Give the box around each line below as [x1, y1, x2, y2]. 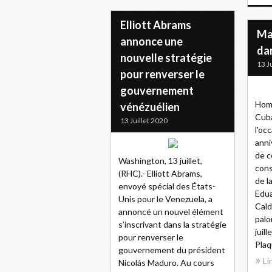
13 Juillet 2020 [120, 116, 168, 125]
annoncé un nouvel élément [118, 206, 223, 217]
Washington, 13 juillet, [118, 155, 202, 166]
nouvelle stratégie [120, 51, 212, 64]
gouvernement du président [118, 245, 225, 255]
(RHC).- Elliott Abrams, [118, 168, 202, 178]
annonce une [120, 35, 183, 48]
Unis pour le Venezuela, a [118, 194, 212, 204]
